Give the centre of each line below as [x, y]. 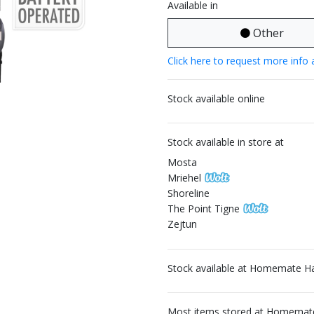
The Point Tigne [204, 209]
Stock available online [216, 98]
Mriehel [184, 178]
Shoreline [189, 193]
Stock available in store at [226, 142]
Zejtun [182, 224]
